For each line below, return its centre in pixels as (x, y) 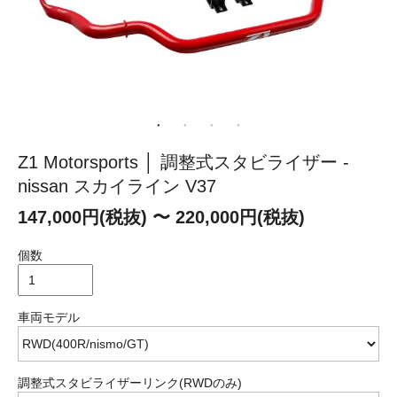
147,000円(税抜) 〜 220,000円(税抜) (161, 217)
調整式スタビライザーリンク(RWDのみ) (130, 382)
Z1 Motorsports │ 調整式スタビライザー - (183, 162)
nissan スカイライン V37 (117, 186)
